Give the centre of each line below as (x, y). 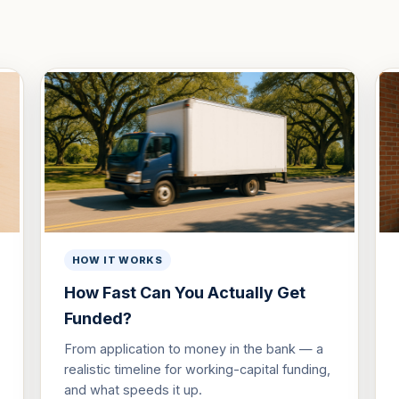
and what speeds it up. (133, 390)
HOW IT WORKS (117, 260)
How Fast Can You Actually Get (184, 293)
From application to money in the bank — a (193, 349)
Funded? (98, 318)
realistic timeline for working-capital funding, (197, 369)
